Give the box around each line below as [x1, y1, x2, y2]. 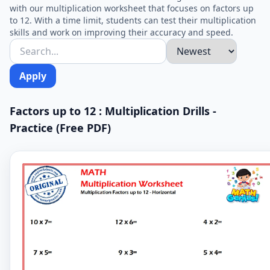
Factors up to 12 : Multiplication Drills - [10, 104, 216, 118]
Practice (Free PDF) [10, 121, 111, 135]
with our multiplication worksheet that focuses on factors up [10, 2, 254, 14]
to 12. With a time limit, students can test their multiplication [10, 14, 256, 26]
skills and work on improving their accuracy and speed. [10, 27, 233, 38]
